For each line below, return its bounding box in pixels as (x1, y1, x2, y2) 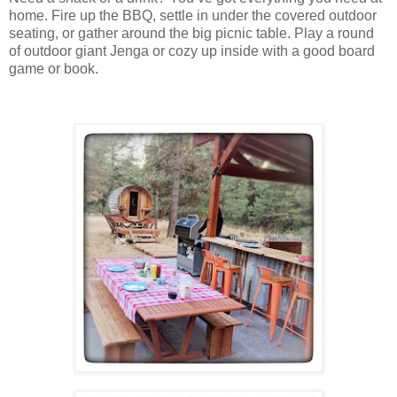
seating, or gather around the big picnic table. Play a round (9, 26, 374, 42)
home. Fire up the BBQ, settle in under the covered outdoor (9, 8, 377, 24)
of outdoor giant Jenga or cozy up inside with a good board (9, 43, 375, 59)
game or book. (9, 61, 98, 77)
